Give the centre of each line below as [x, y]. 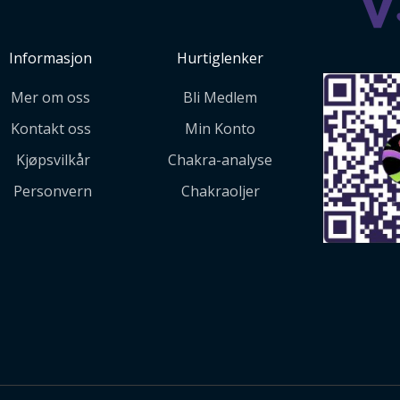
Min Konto [221, 129]
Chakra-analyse [221, 160]
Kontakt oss [50, 129]
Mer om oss [51, 98]
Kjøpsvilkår [53, 160]
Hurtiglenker [221, 58]
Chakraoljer [220, 192]
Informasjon [51, 58]
